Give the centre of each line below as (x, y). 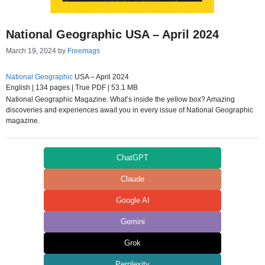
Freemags (84, 51)
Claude (132, 179)
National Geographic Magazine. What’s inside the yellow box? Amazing (120, 99)
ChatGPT (132, 158)
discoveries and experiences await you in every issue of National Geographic (130, 110)
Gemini (132, 222)
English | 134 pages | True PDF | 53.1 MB (72, 88)
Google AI (132, 200)
